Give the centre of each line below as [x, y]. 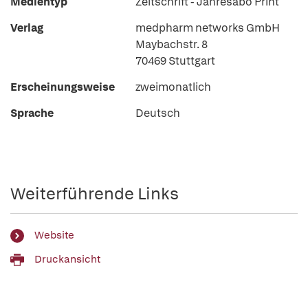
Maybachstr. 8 [172, 45]
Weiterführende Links [95, 194]
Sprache [32, 113]
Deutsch [158, 113]
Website [54, 235]
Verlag [27, 28]
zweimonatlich [173, 87]
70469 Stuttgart [175, 61]
